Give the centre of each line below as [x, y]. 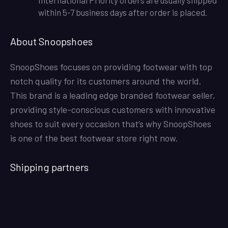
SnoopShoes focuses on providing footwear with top [111, 66]
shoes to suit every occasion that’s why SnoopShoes [111, 123]
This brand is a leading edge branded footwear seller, [113, 95]
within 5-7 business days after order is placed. [123, 12]
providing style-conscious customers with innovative [113, 109]
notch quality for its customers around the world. [106, 81]
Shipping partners [49, 167]
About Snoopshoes [51, 41]
